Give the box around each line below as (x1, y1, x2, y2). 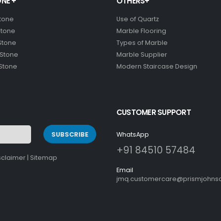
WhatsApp (116, 130, 149, 139)
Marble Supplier (116, 50, 167, 59)
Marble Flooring (116, 27, 166, 36)
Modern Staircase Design (116, 62, 197, 71)
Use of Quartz (116, 15, 159, 24)
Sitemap (30, 153, 58, 162)
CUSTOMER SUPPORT (116, 107, 191, 118)
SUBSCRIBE (51, 130, 89, 139)
